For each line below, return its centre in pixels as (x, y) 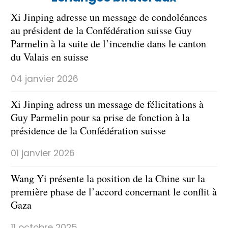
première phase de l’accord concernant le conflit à (114, 192)
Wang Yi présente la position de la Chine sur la (108, 179)
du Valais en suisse (50, 56)
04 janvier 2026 (45, 79)
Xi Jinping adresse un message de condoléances (109, 17)
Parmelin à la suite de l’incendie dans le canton (108, 43)
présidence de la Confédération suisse (88, 131)
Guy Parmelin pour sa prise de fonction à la (100, 118)
